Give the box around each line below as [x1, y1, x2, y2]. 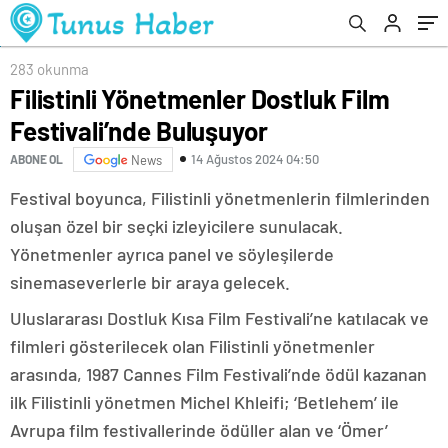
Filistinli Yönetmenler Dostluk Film [10, 82, 390, 114]
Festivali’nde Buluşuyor [10, 114, 268, 146]
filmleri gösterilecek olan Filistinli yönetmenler [10, 334, 375, 357]
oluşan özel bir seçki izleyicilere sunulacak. [10, 214, 343, 237]
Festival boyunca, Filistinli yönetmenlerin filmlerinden [10, 186, 430, 209]
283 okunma [10, 59, 89, 78]
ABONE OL [10, 152, 63, 167]
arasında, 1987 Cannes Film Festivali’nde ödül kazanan [10, 362, 427, 385]
